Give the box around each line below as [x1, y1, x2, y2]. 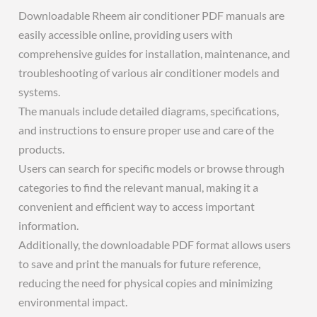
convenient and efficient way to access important [18, 200, 255, 213]
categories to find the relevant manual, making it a [18, 180, 259, 194]
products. [18, 142, 65, 156]
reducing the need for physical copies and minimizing [18, 276, 273, 289]
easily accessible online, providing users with [18, 28, 234, 41]
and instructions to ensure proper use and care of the [18, 123, 275, 137]
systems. [18, 85, 61, 98]
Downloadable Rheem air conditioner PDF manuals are [18, 8, 285, 22]
